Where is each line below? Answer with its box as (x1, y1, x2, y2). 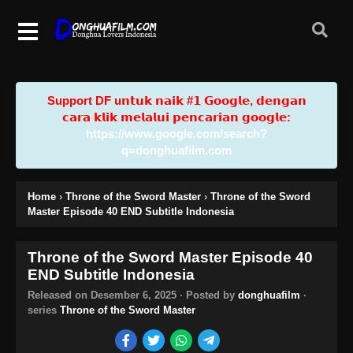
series (28, 303, 60, 316)
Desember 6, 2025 (91, 288, 176, 301)
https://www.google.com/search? (86, 126, 267, 140)
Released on (28, 288, 91, 301)
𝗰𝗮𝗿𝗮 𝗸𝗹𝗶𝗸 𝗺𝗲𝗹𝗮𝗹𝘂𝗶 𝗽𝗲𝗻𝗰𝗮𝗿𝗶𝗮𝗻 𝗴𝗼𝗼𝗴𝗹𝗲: (62, 110, 291, 124)
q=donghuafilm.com (121, 143, 232, 157)
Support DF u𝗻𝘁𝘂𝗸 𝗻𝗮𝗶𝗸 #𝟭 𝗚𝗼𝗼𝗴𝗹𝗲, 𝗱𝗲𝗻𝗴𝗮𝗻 (46, 93, 307, 107)
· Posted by (176, 288, 238, 301)
